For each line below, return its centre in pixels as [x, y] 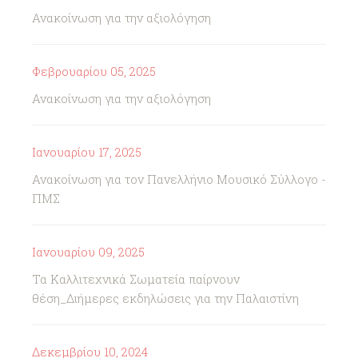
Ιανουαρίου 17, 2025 [87, 152]
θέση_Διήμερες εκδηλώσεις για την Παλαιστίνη [165, 298]
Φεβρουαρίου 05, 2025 [94, 71]
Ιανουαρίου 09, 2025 [88, 252]
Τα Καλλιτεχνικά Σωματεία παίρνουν [136, 279]
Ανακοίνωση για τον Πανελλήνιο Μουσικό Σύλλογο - [179, 179]
